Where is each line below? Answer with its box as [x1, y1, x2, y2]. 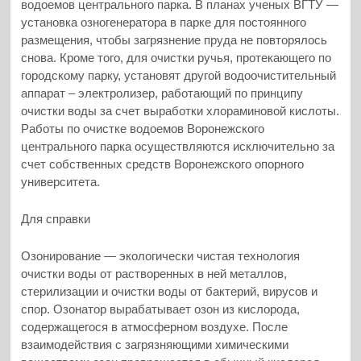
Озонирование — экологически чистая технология [21, 249, 301, 263]
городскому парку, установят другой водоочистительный [21, 68, 337, 82]
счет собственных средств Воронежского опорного [21, 156, 305, 171]
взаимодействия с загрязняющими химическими [21, 338, 289, 352]
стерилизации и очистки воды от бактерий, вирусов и [21, 284, 318, 299]
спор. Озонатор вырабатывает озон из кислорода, [21, 302, 301, 317]
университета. [21, 174, 101, 189]
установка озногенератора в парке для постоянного [21, 15, 307, 29]
